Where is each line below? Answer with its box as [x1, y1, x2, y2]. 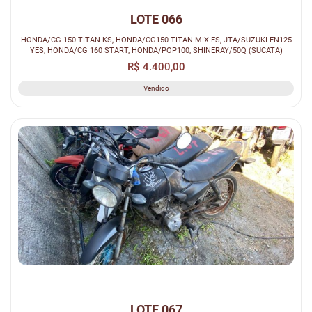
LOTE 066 [130, 12, 182, 27]
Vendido [143, 84, 169, 93]
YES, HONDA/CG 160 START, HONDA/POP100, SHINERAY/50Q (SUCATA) [29, 45, 283, 56]
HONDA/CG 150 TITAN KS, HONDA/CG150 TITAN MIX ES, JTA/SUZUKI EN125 [20, 35, 292, 45]
